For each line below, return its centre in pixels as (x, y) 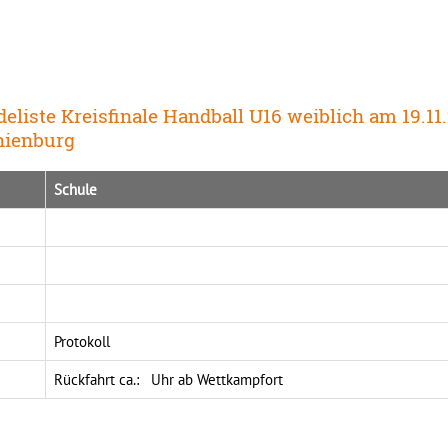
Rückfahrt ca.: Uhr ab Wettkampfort (168, 379)
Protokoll (81, 341)
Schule (75, 189)
